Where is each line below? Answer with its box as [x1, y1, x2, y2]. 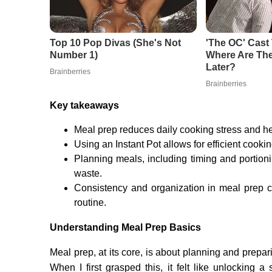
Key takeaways [50, 100, 119, 111]
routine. [74, 197, 106, 208]
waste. [74, 168, 102, 179]
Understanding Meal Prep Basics [50, 222, 201, 233]
